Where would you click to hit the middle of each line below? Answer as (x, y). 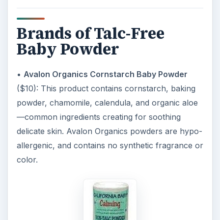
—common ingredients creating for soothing (98, 117)
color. (27, 159)
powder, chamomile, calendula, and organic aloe (107, 102)
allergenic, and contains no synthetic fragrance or (110, 145)
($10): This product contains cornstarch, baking (106, 88)
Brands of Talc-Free (90, 33)
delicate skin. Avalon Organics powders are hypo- (109, 131)
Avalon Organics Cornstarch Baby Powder (105, 74)
